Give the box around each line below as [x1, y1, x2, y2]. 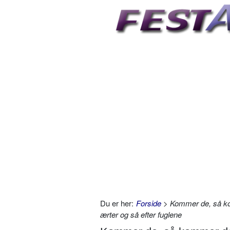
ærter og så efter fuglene [100, 209, 182, 220]
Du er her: [100, 198, 133, 209]
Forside [136, 198, 161, 209]
